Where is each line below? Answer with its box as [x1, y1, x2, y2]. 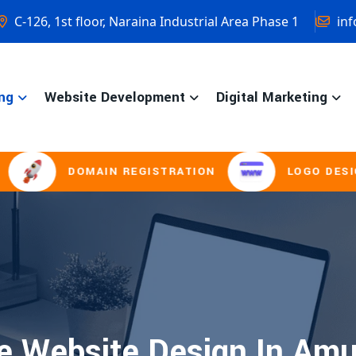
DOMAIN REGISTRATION [30, 164, 179, 180]
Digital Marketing [216, 87, 327, 107]
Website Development [44, 87, 185, 107]
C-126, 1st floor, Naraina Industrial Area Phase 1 [11, 12, 299, 30]
